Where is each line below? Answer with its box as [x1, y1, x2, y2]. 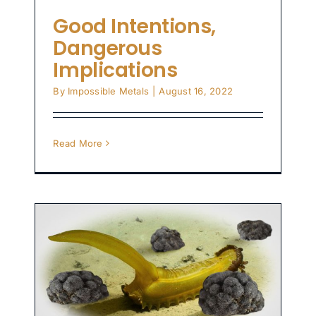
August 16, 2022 [159, 85, 233, 97]
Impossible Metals [68, 85, 150, 97]
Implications [53, 56, 178, 85]
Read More [53, 138, 103, 150]
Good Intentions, [53, 13, 216, 41]
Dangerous [53, 35, 162, 63]
